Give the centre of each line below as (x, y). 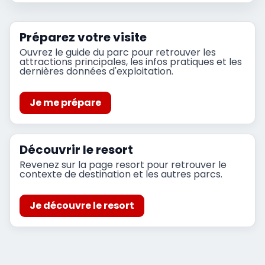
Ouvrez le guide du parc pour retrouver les (118, 52)
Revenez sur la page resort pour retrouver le (123, 164)
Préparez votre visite (83, 37)
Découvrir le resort (76, 149)
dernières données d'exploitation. (96, 71)
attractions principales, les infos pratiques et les (131, 62)
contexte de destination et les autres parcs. (121, 174)
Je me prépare (65, 102)
